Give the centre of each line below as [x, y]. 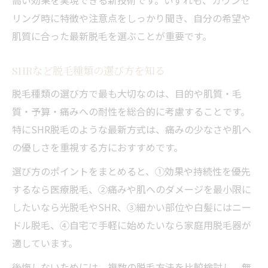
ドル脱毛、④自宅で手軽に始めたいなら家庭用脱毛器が [132, 225]
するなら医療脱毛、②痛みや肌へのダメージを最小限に [132, 189]
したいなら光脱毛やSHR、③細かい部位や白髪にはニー [132, 207]
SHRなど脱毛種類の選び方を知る [88, 70]
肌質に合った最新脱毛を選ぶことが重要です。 [112, 36]
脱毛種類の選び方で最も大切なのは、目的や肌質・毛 [127, 93]
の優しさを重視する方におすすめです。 [98, 147]
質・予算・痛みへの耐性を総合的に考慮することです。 [131, 111]
